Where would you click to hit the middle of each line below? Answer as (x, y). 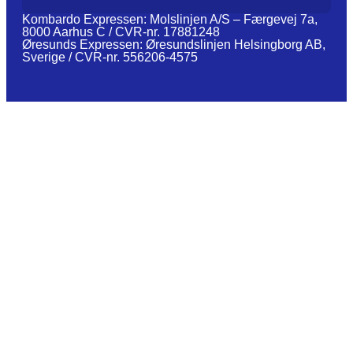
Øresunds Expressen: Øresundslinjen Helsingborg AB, (174, 44)
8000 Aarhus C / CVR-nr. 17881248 (121, 32)
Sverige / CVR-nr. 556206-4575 (110, 57)
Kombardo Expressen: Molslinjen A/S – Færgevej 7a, (170, 19)
